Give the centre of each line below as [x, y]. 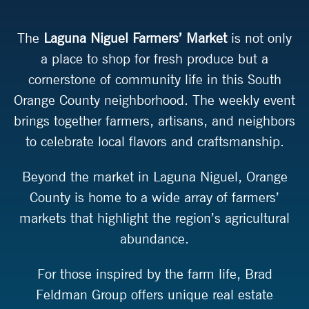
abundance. [154, 239]
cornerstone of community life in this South [154, 79]
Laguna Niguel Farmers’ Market [135, 38]
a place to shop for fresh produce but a [154, 59]
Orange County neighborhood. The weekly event [154, 100]
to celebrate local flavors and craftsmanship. [154, 141]
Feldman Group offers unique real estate [154, 295]
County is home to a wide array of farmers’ [154, 197]
